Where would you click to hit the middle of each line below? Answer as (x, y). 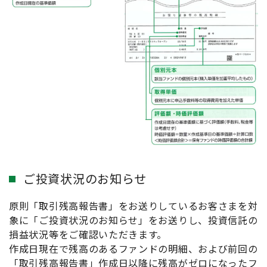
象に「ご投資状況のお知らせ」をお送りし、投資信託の (133, 220)
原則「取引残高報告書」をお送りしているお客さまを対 (133, 205)
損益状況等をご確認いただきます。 (88, 234)
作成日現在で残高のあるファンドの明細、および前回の (133, 248)
